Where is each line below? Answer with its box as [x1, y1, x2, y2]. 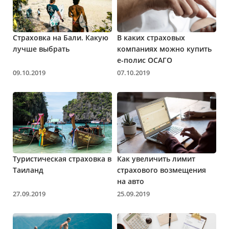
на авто [117, 176, 144, 186]
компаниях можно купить [117, 43, 212, 54]
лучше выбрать [13, 43, 70, 54]
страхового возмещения [117, 165, 206, 175]
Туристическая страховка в [13, 153, 111, 164]
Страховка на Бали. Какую [13, 32, 108, 42]
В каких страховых [117, 32, 185, 42]
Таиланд [13, 165, 43, 175]
